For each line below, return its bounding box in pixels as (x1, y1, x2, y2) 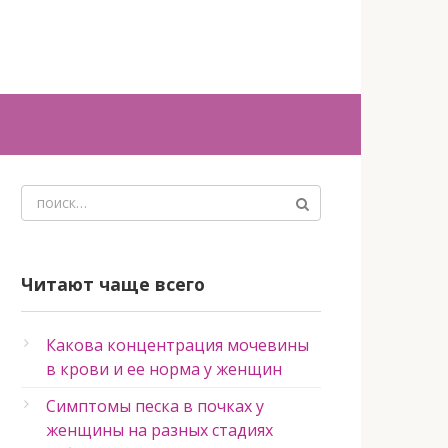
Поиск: (21, 186, 72, 208)
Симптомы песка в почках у (46, 395, 264, 417)
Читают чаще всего (21, 272, 205, 296)
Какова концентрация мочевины (46, 334, 309, 356)
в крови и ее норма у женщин (46, 358, 282, 380)
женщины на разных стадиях (46, 419, 273, 441)
